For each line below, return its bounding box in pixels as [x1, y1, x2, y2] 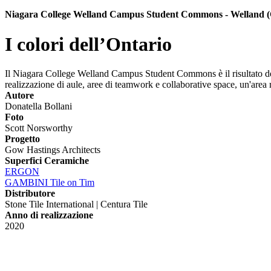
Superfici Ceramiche [5, 155, 89, 166]
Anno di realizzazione [5, 210, 93, 221]
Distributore [5, 188, 55, 199]
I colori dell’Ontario [5, 33, 172, 55]
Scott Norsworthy [5, 123, 73, 134]
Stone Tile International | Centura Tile [5, 199, 148, 210]
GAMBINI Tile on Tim [5, 177, 94, 188]
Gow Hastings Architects [5, 145, 100, 155]
